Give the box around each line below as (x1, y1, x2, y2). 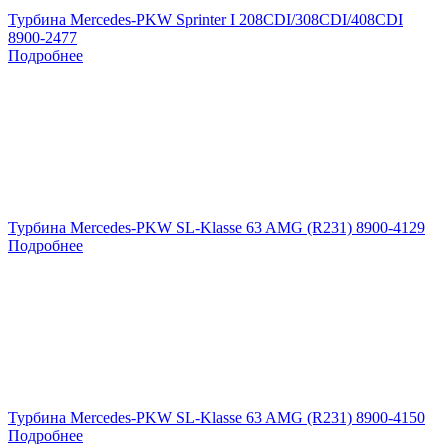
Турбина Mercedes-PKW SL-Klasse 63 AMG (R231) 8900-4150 (8, 408, 425, 426)
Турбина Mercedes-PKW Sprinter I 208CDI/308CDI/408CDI (8, 10, 403, 28)
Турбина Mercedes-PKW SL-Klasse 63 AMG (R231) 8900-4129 (8, 218, 425, 236)
